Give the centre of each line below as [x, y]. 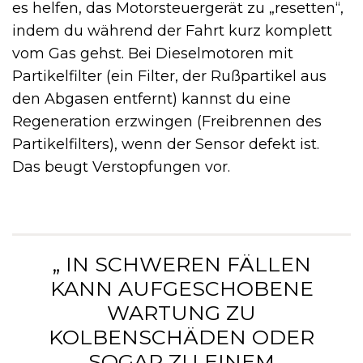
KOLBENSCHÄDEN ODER [181, 337]
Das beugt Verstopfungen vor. [121, 167]
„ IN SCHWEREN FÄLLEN [181, 264]
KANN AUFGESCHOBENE [181, 288]
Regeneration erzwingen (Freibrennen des [167, 121]
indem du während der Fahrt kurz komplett [172, 30]
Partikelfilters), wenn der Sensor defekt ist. [166, 144]
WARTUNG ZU [181, 312]
